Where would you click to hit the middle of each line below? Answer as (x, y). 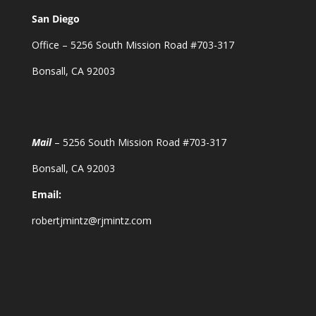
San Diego (55, 19)
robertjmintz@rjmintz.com (91, 221)
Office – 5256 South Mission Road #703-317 (133, 45)
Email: (46, 195)
